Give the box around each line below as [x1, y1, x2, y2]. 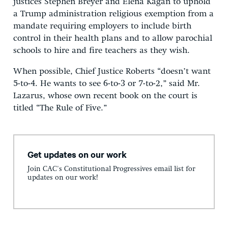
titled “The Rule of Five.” [13, 103, 107, 112]
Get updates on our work [27, 148, 127, 160]
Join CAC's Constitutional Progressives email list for [27, 165, 195, 173]
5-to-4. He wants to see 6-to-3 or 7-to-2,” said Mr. [13, 79, 200, 88]
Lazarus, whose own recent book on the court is [13, 91, 197, 100]
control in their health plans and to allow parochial [13, 34, 212, 43]
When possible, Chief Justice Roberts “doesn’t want [13, 67, 211, 76]
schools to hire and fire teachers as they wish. [13, 46, 190, 55]
